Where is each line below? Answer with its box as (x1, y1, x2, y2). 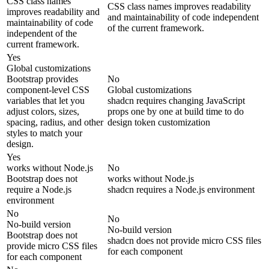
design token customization (107, 117, 210, 128)
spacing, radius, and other (7, 117, 103, 128)
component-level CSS (7, 85, 89, 95)
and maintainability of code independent (107, 12, 259, 23)
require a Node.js (7, 184, 71, 195)
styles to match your (7, 128, 82, 139)
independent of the (7, 28, 77, 39)
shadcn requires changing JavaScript (107, 95, 245, 106)
